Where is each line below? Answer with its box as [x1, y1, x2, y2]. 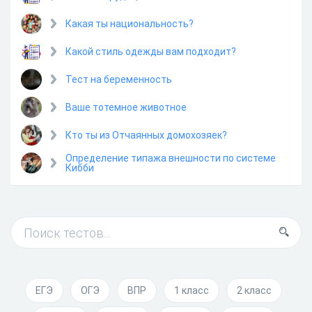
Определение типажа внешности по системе [65, 152, 276, 164]
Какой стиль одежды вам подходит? [65, 45, 236, 57]
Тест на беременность [65, 73, 172, 85]
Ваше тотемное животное [65, 101, 187, 113]
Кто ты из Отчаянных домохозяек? [65, 129, 227, 141]
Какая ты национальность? [65, 17, 194, 29]
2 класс [237, 285, 272, 297]
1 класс [174, 285, 209, 297]
